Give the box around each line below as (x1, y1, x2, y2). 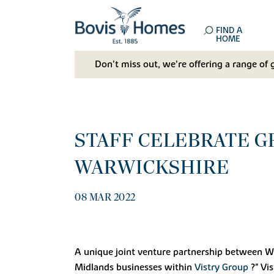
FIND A (216, 25, 243, 36)
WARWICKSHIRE (75, 156, 229, 179)
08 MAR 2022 (75, 191, 136, 203)
